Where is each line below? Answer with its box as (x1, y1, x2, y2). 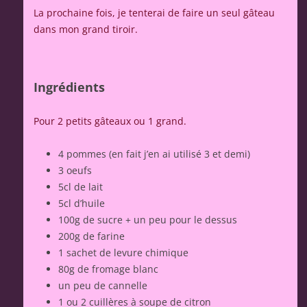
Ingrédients (34, 78, 105, 95)
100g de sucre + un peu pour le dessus (58, 212, 237, 226)
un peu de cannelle (58, 278, 147, 292)
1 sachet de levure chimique (58, 245, 188, 259)
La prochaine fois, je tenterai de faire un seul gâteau (34, 5, 275, 19)
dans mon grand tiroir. (34, 22, 138, 36)
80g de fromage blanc (58, 262, 158, 275)
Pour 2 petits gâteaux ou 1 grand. (34, 114, 186, 127)
